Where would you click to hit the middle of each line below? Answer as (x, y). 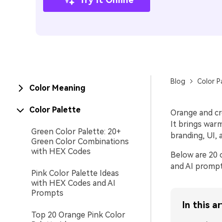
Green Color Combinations (80, 141)
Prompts (47, 193)
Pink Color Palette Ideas (75, 173)
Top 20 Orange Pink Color (78, 215)
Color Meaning (57, 88)
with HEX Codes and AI (73, 183)
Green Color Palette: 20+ (76, 132)
